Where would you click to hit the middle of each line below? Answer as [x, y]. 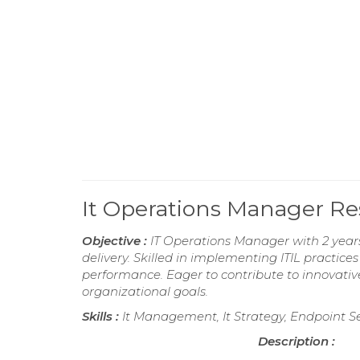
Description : [297, 341]
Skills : [102, 316]
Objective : [116, 241]
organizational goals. [145, 291]
